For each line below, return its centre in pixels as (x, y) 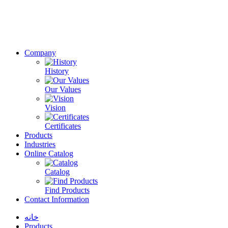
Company (40, 53)
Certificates (63, 126)
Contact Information (57, 199)
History (57, 71)
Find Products (67, 190)
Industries (40, 145)
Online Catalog (49, 154)
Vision (55, 108)
